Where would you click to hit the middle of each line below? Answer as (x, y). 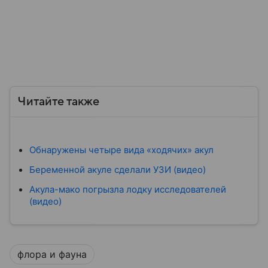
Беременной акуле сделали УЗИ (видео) (118, 170)
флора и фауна (52, 254)
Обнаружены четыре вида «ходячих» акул (121, 150)
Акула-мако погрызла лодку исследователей (128, 189)
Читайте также (58, 102)
